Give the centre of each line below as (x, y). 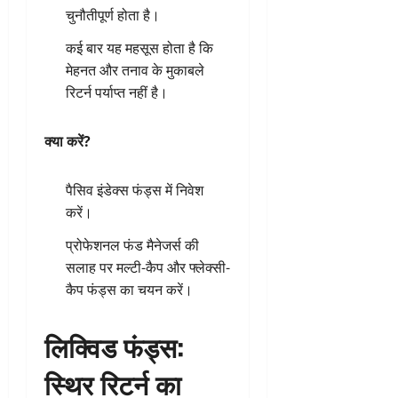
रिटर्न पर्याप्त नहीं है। (117, 92)
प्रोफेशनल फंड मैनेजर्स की (132, 245)
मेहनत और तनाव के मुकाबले (135, 70)
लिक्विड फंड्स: (114, 346)
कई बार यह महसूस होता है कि (139, 48)
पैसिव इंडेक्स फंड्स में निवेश (135, 190)
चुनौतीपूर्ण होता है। (113, 15)
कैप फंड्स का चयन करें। (129, 289)
